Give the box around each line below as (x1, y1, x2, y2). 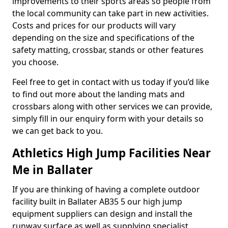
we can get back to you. (12, 125, 103, 136)
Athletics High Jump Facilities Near (12, 145, 211, 161)
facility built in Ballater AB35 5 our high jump (12, 196, 182, 207)
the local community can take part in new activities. (12, 8, 209, 19)
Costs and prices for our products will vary (12, 20, 176, 31)
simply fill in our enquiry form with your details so (12, 113, 204, 124)
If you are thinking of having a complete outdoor (12, 184, 200, 195)
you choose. (12, 56, 59, 68)
